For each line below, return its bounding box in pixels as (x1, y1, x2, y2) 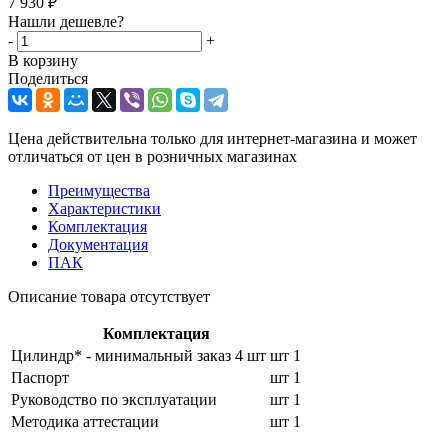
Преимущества (48, 181, 150, 199)
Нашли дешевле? (8, 12, 124, 30)
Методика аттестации (11, 412, 159, 430)
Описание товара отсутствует (8, 287, 210, 305)
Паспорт (11, 368, 69, 386)
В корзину (8, 51, 78, 69)
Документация (48, 235, 148, 253)
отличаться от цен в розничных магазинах (8, 147, 297, 165)
